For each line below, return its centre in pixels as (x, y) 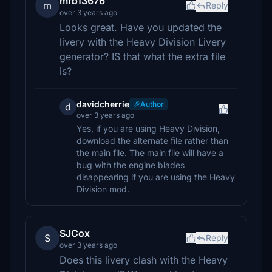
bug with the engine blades (131, 165)
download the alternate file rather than (152, 141)
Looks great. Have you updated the (141, 27)
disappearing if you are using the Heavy (156, 177)
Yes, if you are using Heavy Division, (148, 128)
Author (152, 104)
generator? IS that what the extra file (142, 56)
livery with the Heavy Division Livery (143, 42)
